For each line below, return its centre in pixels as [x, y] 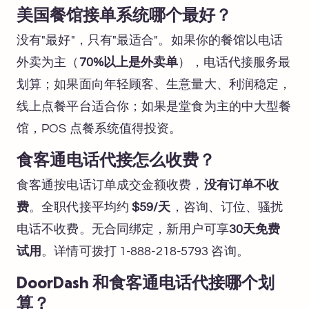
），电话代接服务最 [235, 62]
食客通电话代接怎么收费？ [116, 161]
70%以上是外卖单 [129, 62]
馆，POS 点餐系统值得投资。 [99, 128]
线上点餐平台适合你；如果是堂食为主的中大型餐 [154, 106]
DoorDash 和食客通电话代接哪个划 [146, 284]
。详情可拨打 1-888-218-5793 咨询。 [145, 251]
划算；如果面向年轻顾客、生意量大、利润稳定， [154, 84]
